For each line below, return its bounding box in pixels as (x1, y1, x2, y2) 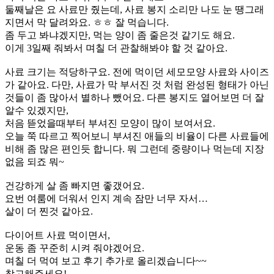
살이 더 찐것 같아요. (5, 206, 93, 217)
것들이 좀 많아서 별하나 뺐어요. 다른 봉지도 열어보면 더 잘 (5, 92, 264, 103)
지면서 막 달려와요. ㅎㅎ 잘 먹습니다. (5, 17, 169, 28)
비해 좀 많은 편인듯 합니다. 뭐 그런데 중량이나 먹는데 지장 (5, 144, 264, 154)
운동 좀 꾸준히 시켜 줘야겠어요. (5, 243, 144, 253)
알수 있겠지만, (5, 105, 68, 116)
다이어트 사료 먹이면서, (5, 230, 110, 240)
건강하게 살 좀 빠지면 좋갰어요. (5, 180, 144, 191)
